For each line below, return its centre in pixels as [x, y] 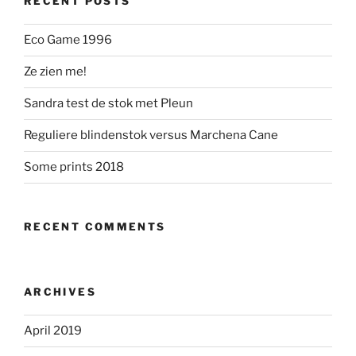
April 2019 [53, 331]
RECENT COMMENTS [95, 226]
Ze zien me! [55, 72]
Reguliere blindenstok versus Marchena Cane [151, 135]
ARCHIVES [60, 292]
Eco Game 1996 [68, 40]
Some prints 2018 [74, 167]
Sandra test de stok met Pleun [108, 104]
